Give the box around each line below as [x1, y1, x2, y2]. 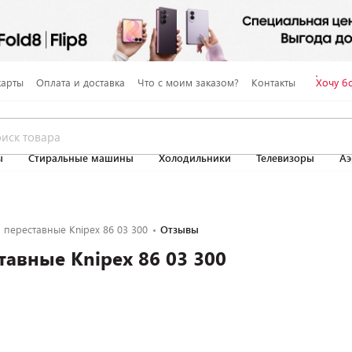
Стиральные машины [28, 151, 134, 165]
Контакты [251, 75, 295, 90]
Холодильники [159, 151, 231, 165]
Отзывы [160, 222, 199, 236]
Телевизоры [256, 151, 314, 165]
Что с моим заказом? [137, 75, 239, 90]
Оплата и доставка [35, 75, 125, 90]
